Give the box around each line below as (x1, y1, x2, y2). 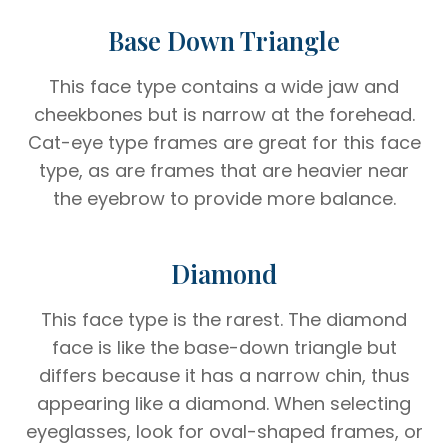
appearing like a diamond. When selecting (37, 390, 411, 416)
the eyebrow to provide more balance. (52, 185, 396, 211)
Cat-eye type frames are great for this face (27, 129, 421, 155)
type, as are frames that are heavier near (39, 157, 409, 183)
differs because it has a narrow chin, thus (38, 362, 410, 388)
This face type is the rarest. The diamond (41, 306, 407, 332)
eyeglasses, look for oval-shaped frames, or (25, 418, 423, 444)
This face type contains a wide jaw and (49, 73, 399, 99)
